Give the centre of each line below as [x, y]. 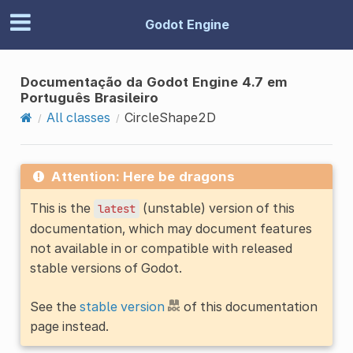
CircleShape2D [170, 117]
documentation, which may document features [171, 228]
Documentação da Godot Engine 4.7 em [154, 82]
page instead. [69, 326]
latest [116, 208]
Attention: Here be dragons [143, 176]
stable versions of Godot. [106, 268]
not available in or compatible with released [161, 248]
